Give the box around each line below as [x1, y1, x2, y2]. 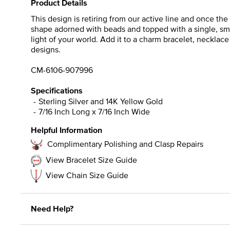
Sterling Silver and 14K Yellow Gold [39, 95, 163, 107]
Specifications [31, 84, 83, 97]
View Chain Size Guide [46, 169, 128, 181]
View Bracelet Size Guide [46, 154, 137, 165]
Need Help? [31, 202, 73, 215]
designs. [31, 43, 61, 55]
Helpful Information [31, 124, 102, 136]
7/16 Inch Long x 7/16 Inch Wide [39, 105, 150, 117]
